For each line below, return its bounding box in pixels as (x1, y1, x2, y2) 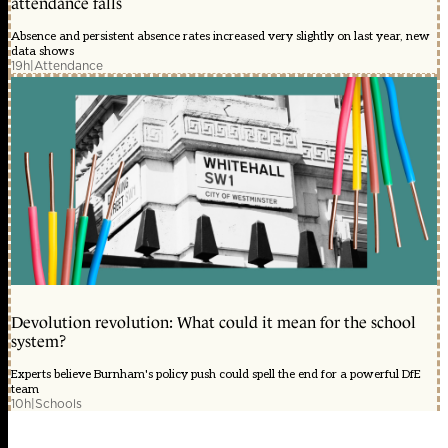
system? (11, 333, 66, 351)
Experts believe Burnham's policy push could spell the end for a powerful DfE (11, 367, 421, 383)
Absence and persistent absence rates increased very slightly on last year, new (11, 29, 430, 45)
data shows (11, 44, 74, 60)
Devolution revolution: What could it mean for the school (11, 314, 416, 332)
